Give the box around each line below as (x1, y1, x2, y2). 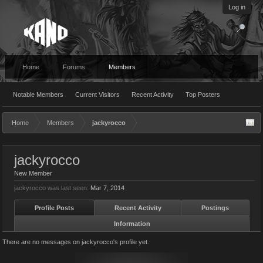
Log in (228, 4, 245, 11)
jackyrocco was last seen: (14, 184, 89, 191)
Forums (63, 63, 85, 70)
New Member (14, 170, 52, 177)
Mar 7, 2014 (90, 184, 124, 191)
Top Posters (186, 91, 220, 98)
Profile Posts (34, 204, 74, 211)
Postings (201, 204, 230, 211)
